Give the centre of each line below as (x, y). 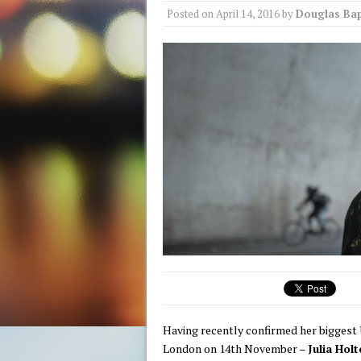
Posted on (191, 14)
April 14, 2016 (248, 14)
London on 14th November (230, 348)
